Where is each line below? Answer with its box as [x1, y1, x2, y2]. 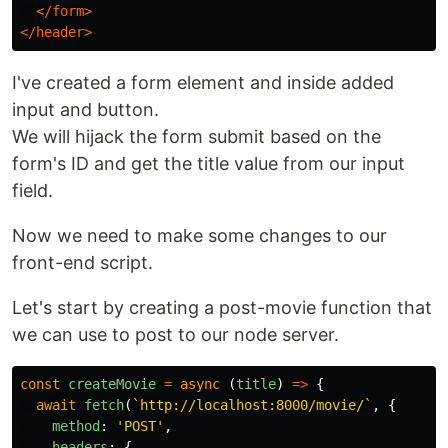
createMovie [68, 376, 156, 393]
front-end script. [12, 252, 153, 274]
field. [12, 180, 53, 202]
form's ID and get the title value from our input [12, 153, 405, 175]
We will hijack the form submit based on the [12, 126, 381, 148]
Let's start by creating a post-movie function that [12, 297, 432, 319]
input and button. [12, 99, 159, 121]
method [52, 418, 100, 435]
